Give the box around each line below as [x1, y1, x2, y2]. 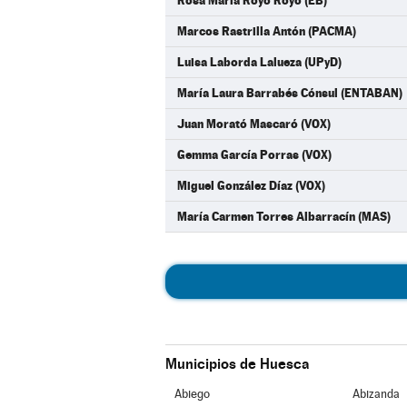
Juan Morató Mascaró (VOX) [177, 116, 331, 131]
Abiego [174, 387, 210, 401]
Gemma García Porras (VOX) [177, 147, 332, 162]
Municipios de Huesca [165, 355, 309, 372]
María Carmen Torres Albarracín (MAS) [177, 209, 391, 223]
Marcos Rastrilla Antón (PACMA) [177, 24, 356, 38]
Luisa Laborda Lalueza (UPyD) [177, 55, 342, 69]
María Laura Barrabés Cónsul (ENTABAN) [177, 85, 402, 100]
